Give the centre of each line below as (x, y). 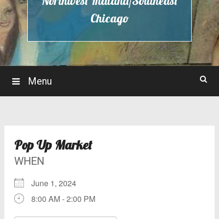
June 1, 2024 (57, 183)
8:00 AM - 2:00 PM (63, 198)
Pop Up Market (53, 145)
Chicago (109, 18)
